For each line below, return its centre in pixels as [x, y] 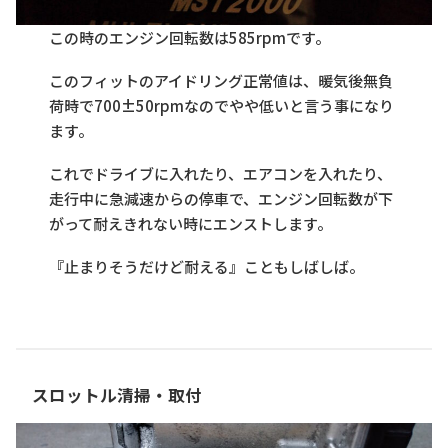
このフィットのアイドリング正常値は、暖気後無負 [221, 81]
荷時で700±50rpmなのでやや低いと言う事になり [222, 106]
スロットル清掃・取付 [117, 394]
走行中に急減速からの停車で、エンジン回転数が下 [221, 199]
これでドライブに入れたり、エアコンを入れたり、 [221, 174]
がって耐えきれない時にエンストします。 [191, 224]
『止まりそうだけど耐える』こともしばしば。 [207, 267]
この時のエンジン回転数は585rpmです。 [190, 38]
